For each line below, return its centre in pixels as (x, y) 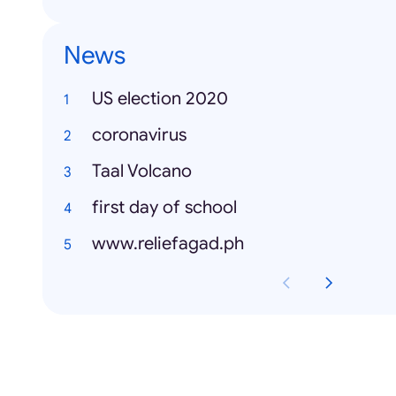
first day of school (164, 207)
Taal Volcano (142, 171)
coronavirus (139, 135)
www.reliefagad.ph (168, 244)
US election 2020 (160, 99)
